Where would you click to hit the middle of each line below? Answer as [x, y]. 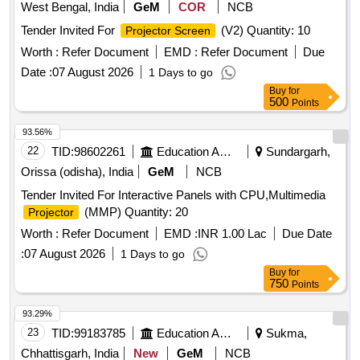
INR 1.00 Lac [232, 234]
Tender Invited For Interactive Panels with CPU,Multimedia [173, 195]
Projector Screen [168, 31]
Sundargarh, [297, 152]
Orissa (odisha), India [77, 172]
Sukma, [285, 333]
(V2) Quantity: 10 [264, 31]
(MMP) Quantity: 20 [135, 212]
